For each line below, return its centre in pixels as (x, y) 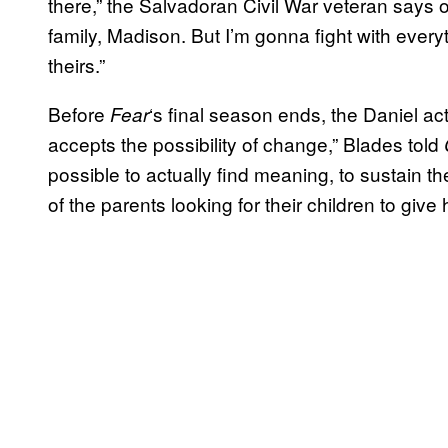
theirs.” (76, 64)
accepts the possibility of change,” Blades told (246, 143)
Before (79, 113)
